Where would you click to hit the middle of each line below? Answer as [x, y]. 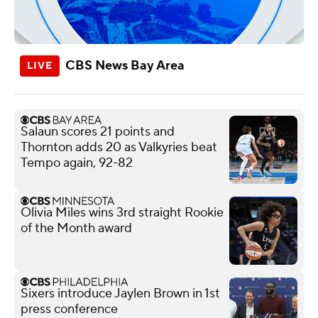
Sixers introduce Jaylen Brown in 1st [120, 293]
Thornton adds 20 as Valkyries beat [119, 147]
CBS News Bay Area [125, 65]
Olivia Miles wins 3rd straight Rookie [122, 212]
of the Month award [76, 228]
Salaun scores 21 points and [98, 131]
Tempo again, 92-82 [77, 163]
